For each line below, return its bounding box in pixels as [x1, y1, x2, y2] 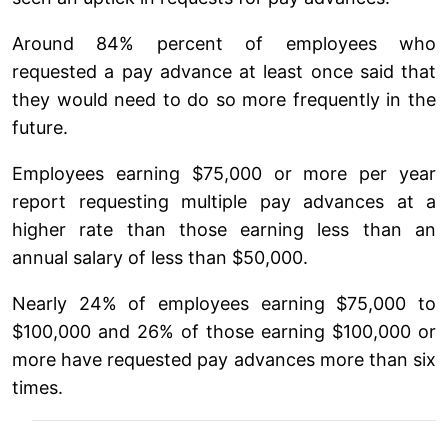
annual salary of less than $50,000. [12, 246, 308, 268]
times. [12, 376, 63, 398]
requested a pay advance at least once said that [12, 60, 436, 82]
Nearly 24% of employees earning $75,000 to [12, 292, 436, 314]
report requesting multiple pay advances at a [12, 190, 436, 212]
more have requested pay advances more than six [12, 348, 436, 370]
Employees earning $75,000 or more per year [12, 162, 436, 184]
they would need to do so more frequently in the [12, 88, 436, 110]
